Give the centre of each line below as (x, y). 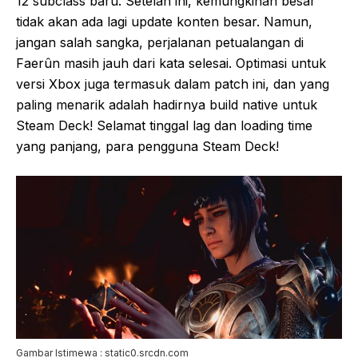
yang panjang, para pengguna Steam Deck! (147, 146)
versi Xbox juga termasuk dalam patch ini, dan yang (173, 84)
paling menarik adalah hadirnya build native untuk (167, 105)
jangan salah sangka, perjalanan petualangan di (160, 42)
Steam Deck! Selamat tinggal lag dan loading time (164, 125)
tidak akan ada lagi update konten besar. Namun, (164, 22)
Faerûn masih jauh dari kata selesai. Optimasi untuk (171, 63)
